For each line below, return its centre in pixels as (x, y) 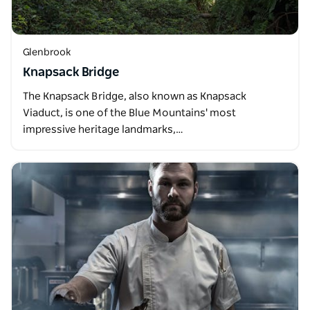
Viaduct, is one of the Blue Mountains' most (129, 113)
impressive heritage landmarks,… (103, 130)
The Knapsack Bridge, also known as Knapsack (135, 97)
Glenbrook (47, 53)
